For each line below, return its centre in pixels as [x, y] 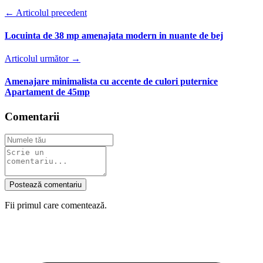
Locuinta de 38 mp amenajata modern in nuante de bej [114, 35]
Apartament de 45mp [47, 92]
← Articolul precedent [46, 12]
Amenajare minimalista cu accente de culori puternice [111, 82]
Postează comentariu [45, 185]
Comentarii [32, 116]
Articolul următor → [43, 59]
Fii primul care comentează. [56, 205]
